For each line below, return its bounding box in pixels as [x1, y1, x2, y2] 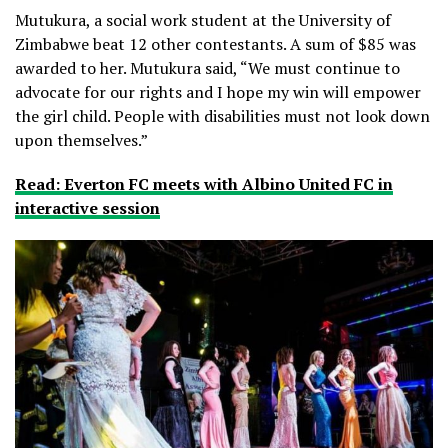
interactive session [15, 196, 160, 219]
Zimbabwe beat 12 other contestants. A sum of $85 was [15, 32, 416, 55]
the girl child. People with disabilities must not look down [15, 104, 430, 127]
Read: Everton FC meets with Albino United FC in [15, 172, 393, 195]
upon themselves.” [15, 128, 148, 151]
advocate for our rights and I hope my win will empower [15, 80, 421, 103]
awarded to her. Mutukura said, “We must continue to [15, 56, 400, 79]
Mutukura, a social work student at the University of [15, 8, 391, 31]
